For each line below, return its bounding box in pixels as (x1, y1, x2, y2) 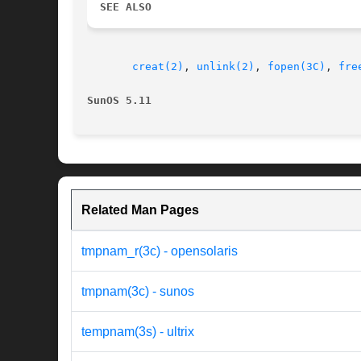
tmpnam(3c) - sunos (81, 284, 194, 299)
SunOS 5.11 (87, 94, 151, 107)
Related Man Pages (81, 203, 199, 218)
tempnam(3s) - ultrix (81, 325, 194, 339)
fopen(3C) (268, 60, 326, 73)
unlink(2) (197, 60, 255, 73)
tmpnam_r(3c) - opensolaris (81, 244, 238, 259)
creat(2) (132, 60, 184, 73)
